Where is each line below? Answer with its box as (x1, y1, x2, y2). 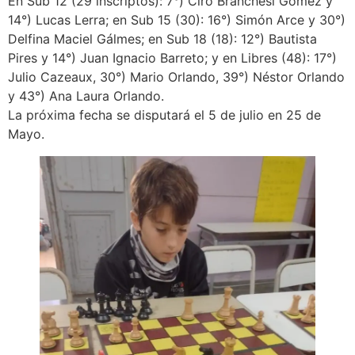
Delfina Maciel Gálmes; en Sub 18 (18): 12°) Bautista (8, 31, 317, 48)
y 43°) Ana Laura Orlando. (8, 88, 164, 105)
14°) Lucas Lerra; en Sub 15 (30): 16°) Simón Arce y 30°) (8, 12, 345, 29)
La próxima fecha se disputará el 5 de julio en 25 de (8, 107, 321, 124)
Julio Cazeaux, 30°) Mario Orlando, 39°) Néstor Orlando (8, 69, 345, 86)
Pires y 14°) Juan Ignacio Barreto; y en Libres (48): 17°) (8, 50, 337, 67)
